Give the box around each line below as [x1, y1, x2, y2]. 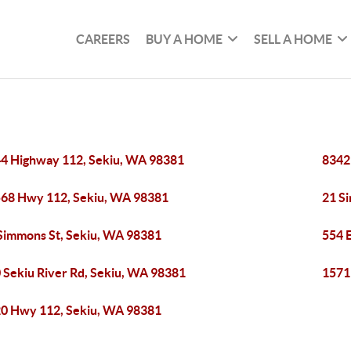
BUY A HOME [146, 31, 223, 46]
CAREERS [76, 31, 131, 46]
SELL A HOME [254, 31, 333, 46]
